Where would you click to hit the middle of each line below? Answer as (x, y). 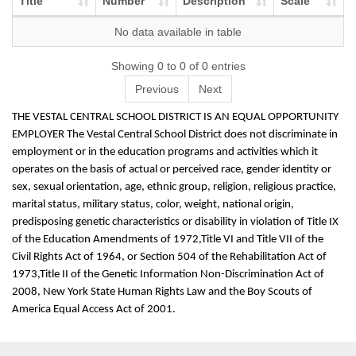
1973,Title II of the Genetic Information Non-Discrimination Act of (168, 275)
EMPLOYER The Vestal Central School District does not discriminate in (175, 135)
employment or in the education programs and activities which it (165, 152)
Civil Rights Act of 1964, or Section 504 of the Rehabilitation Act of (169, 257)
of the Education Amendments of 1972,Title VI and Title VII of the (168, 240)
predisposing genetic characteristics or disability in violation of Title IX (175, 222)
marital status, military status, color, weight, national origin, (153, 205)
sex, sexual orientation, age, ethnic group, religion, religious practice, (174, 187)
